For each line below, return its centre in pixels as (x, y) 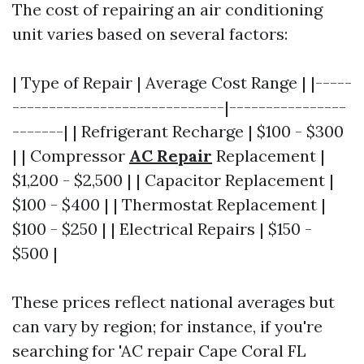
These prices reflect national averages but (173, 302)
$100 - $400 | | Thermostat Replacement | (169, 204)
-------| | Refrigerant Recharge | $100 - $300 (178, 131)
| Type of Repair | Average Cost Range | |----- (182, 82)
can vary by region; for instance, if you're (167, 326)
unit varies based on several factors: (150, 34)
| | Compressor (71, 156)
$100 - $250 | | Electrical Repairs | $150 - (162, 229)
